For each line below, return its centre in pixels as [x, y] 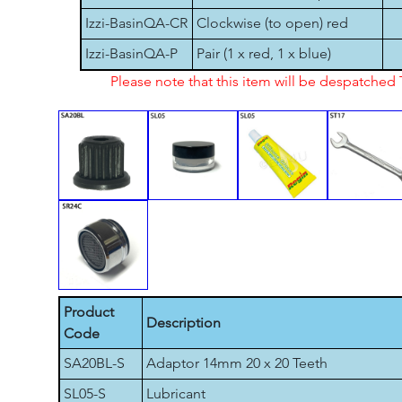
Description [184, 323]
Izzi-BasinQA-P [131, 53]
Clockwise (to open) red [272, 23]
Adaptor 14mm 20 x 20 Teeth [237, 363]
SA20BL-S [94, 363]
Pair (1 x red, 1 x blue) [264, 53]
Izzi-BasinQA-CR [136, 23]
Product [89, 312]
